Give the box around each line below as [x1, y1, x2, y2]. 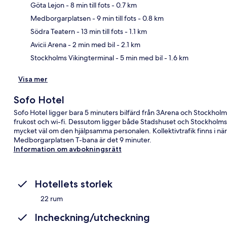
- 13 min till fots [75, 26, 123, 36]
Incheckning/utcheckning [34, 211, 150, 223]
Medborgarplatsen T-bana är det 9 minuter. [13, 135, 152, 144]
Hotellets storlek [34, 177, 112, 190]
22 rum [41, 194, 63, 203]
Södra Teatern [30, 26, 75, 36]
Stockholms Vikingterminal [30, 53, 114, 62]
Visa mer [18, 74, 48, 84]
